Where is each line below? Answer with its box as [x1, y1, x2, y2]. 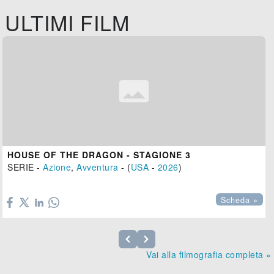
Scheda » [221, 194, 259, 206]
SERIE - [7, 161, 43, 174]
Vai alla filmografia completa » [146, 248, 272, 261]
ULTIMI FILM [5, 7, 130, 38]
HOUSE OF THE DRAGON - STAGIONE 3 [7, 149, 191, 161]
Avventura [76, 161, 119, 174]
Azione [43, 161, 72, 174]
